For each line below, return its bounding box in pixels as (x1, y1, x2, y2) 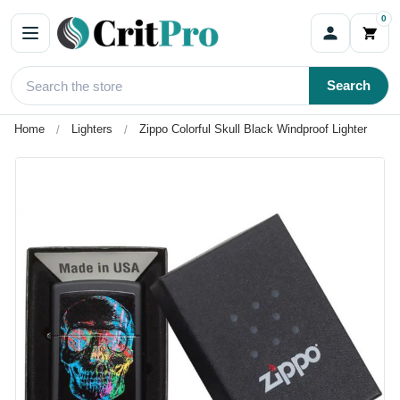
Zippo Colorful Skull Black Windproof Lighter (139, 122, 367, 136)
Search (327, 78, 371, 93)
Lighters (71, 122, 112, 136)
